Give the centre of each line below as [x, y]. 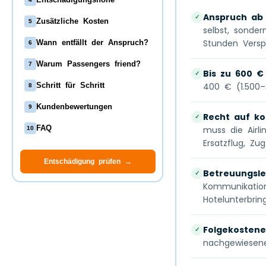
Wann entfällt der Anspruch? [92, 42]
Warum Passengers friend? [88, 64]
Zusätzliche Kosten [72, 21]
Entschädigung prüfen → [88, 161]
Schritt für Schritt [70, 85]
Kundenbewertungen [74, 107]
